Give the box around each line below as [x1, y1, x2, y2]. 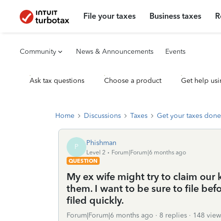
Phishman [86, 138, 116, 147]
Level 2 [86, 148, 106, 156]
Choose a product [104, 76, 161, 85]
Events [165, 47, 185, 56]
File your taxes [83, 11, 136, 21]
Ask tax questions [30, 76, 84, 85]
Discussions [84, 111, 121, 120]
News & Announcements [76, 47, 153, 56]
